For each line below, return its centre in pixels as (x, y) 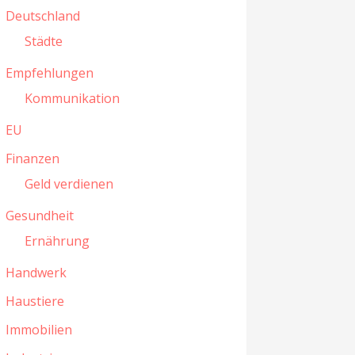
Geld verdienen (69, 184)
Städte (43, 42)
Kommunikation (72, 99)
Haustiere (34, 302)
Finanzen (32, 159)
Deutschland (42, 16)
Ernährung (57, 241)
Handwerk (36, 273)
